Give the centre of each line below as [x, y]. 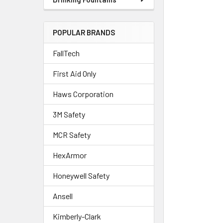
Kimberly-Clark [77, 216]
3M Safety [69, 114]
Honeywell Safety [81, 175]
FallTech [66, 53]
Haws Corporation [83, 94]
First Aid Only [74, 73]
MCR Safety [72, 135]
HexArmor [70, 155]
